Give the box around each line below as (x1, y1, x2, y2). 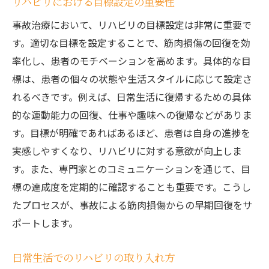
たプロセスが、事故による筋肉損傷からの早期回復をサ (12, 198, 252, 212)
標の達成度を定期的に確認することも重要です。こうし (12, 180, 251, 194)
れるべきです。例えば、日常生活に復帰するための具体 (12, 89, 251, 104)
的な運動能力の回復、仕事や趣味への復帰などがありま (12, 107, 252, 122)
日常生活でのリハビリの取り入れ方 (12, 250, 175, 265)
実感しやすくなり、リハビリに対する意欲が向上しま (12, 144, 242, 158)
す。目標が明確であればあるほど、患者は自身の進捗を (12, 125, 250, 140)
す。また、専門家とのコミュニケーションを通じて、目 (12, 162, 250, 176)
